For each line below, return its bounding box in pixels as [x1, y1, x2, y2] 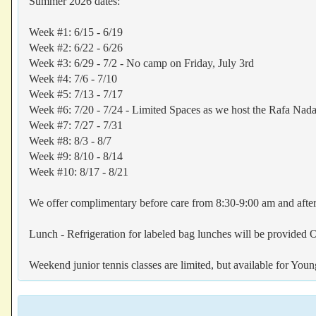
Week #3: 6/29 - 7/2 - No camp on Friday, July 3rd [29, 57, 254, 69]
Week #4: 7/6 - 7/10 [29, 73, 117, 85]
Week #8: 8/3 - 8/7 [29, 135, 111, 147]
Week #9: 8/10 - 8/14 [29, 150, 123, 162]
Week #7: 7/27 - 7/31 [29, 119, 123, 131]
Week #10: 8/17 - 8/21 [29, 166, 128, 178]
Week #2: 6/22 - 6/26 [29, 42, 123, 54]
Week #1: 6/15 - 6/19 [29, 26, 123, 38]
